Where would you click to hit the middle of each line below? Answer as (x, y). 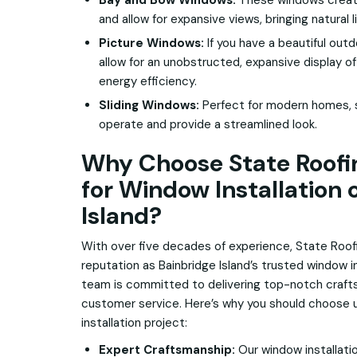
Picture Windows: (151, 43)
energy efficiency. (148, 82)
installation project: (134, 323)
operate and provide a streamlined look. (208, 125)
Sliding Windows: (149, 106)
